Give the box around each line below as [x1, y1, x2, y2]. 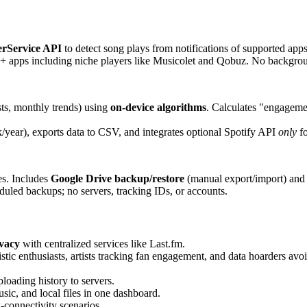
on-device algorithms [110, 101, 206, 113]
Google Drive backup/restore [51, 172, 184, 184]
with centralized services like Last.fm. [20, 238, 185, 250]
